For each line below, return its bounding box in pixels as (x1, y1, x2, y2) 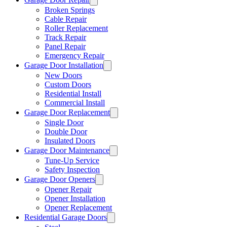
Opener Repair (45, 184, 92, 194)
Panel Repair (45, 42, 86, 51)
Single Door (45, 118, 84, 127)
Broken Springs (45, 5, 95, 14)
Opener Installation (45, 194, 105, 203)
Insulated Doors (45, 136, 95, 145)
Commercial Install (45, 98, 105, 107)
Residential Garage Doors (24, 212, 107, 221)
